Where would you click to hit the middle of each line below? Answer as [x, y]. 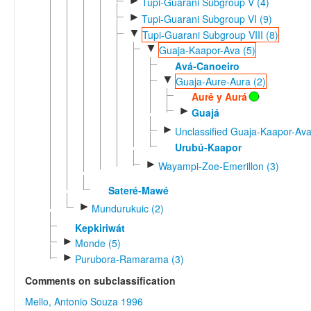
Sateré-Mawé [138, 190]
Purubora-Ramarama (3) [129, 259]
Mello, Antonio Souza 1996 [84, 302]
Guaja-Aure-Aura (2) [220, 81]
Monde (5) [98, 243]
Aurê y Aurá [219, 97]
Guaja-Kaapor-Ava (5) [207, 50]
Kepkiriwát [100, 227]
